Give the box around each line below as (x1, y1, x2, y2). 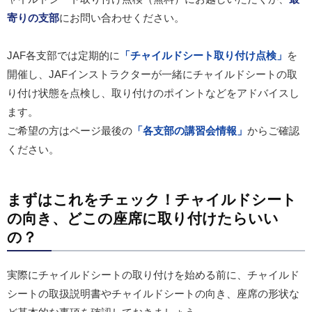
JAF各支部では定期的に (7, 49, 120, 61)
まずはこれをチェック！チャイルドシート (7, 192, 297, 208)
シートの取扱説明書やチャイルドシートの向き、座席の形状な (7, 288, 299, 300)
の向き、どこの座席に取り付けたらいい (7, 210, 279, 226)
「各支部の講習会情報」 (132, 125, 247, 136)
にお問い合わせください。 (59, 12, 185, 24)
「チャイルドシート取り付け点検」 (120, 49, 287, 61)
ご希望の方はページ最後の (7, 125, 132, 136)
